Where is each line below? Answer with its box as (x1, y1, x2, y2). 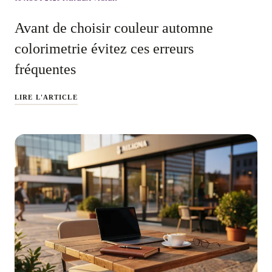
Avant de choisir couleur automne (15, 19, 213, 36)
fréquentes (15, 61, 76, 77)
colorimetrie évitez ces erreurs (15, 40, 194, 56)
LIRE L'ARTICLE (15, 93, 78, 101)
